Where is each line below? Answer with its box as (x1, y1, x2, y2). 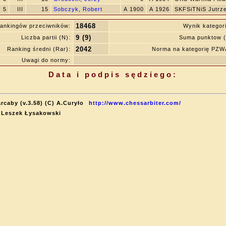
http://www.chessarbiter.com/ (89, 100, 181, 106)
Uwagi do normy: (22, 57, 71, 63)
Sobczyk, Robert (53, 6, 102, 12)
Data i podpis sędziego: (48, 70, 178, 79)
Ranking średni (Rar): (7, 46, 71, 52)
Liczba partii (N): (21, 34, 71, 40)
